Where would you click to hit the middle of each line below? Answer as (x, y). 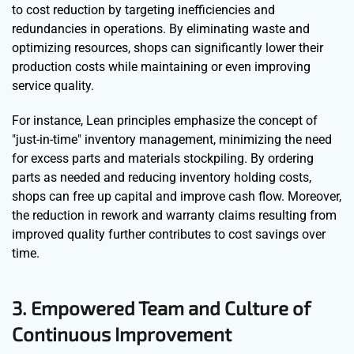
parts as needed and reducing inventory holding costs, (162, 177)
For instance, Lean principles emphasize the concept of (165, 120)
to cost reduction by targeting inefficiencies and (143, 9)
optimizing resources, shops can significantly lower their (168, 47)
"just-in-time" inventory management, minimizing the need (172, 139)
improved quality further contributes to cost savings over (169, 234)
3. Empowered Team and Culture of (161, 307)
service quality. (53, 85)
